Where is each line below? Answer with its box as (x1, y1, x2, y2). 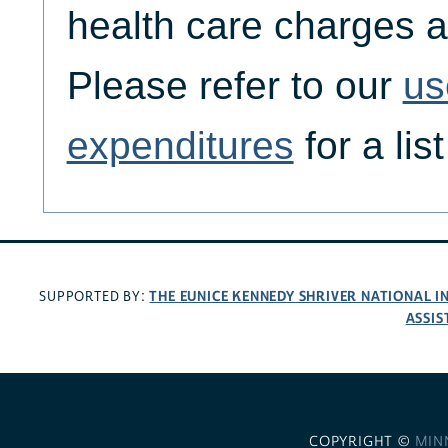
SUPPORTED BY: (39, 287, 150, 306)
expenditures (66, 124, 294, 168)
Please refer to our (66, 64, 403, 108)
